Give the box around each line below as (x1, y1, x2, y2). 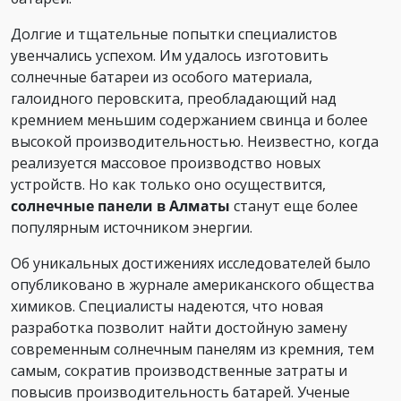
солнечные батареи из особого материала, (11, 67, 312, 87)
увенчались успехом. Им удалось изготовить (11, 46, 328, 65)
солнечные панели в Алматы (11, 196, 230, 216)
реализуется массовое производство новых (11, 153, 320, 173)
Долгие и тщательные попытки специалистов (11, 24, 337, 44)
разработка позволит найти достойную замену (11, 318, 347, 337)
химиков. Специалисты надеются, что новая (11, 296, 323, 316)
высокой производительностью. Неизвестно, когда (11, 132, 379, 151)
